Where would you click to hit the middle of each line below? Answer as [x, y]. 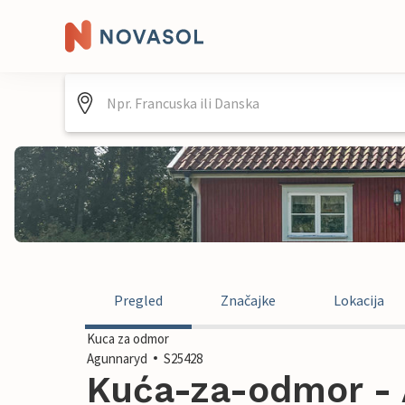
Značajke [248, 300]
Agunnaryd [117, 358]
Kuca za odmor [128, 339]
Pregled [138, 300]
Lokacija [359, 300]
